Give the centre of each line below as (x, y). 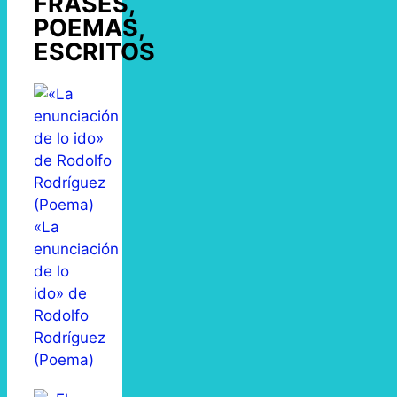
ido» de (60, 294)
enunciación (76, 249)
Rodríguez (70, 338)
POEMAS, (89, 27)
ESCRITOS (94, 51)
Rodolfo (61, 316)
